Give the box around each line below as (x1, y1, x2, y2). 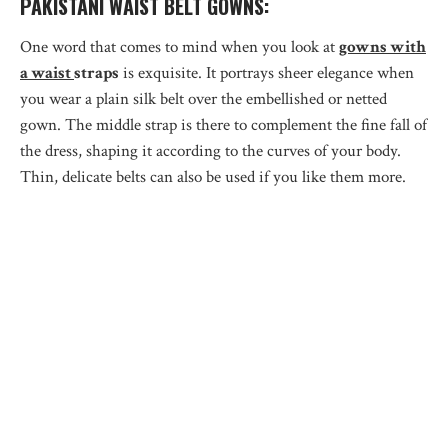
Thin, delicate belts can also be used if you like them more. (20, 165, 406, 188)
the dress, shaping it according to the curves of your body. (20, 139, 401, 162)
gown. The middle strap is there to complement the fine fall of (20, 113, 427, 136)
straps (74, 61, 119, 84)
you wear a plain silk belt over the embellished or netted (20, 87, 387, 110)
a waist (20, 61, 74, 84)
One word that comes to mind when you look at (20, 35, 339, 58)
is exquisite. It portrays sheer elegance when (119, 61, 414, 84)
